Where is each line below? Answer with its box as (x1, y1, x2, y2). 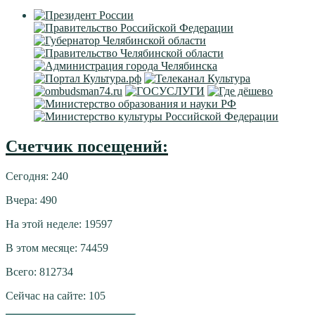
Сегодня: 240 (6, 169, 68, 182)
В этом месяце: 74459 (6, 241, 108, 254)
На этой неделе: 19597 (6, 217, 112, 230)
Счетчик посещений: (6, 136, 168, 155)
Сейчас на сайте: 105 (6, 289, 105, 302)
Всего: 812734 (6, 265, 73, 278)
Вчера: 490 (6, 193, 57, 206)
